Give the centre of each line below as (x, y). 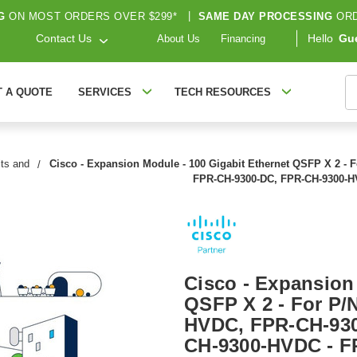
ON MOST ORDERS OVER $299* (93, 16)
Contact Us (64, 39)
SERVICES (104, 92)
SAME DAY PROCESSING (265, 16)
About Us (178, 39)
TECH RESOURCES (222, 92)
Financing (243, 39)
